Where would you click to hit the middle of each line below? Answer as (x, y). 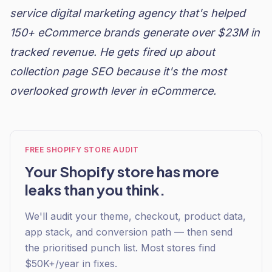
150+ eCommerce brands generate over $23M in (135, 32)
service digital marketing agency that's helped (127, 13)
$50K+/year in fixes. (71, 263)
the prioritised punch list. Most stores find (120, 248)
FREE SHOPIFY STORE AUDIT (82, 150)
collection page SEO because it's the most (118, 71)
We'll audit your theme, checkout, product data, (135, 216)
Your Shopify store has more (122, 171)
